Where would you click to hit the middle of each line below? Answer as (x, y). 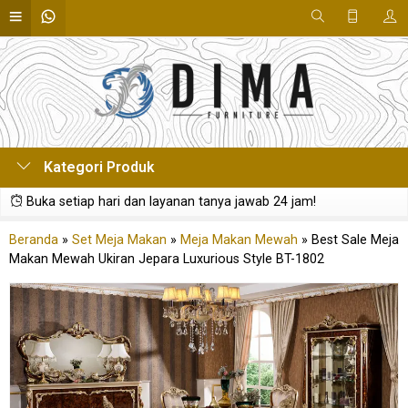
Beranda (34, 240)
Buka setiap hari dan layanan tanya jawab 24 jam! (169, 202)
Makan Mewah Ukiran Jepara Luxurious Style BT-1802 (167, 259)
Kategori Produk (97, 167)
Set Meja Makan (119, 240)
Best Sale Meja (355, 240)
